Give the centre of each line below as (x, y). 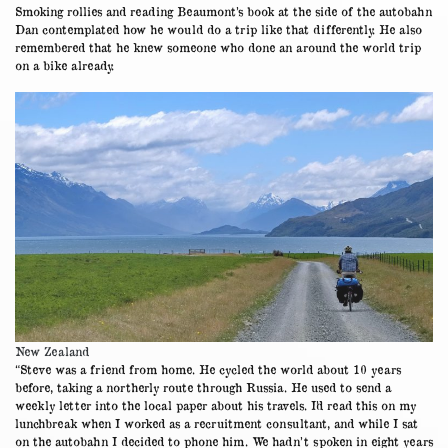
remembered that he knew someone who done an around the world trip (218, 46)
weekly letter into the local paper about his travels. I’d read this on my (215, 404)
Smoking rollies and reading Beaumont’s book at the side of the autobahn (223, 10)
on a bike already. (64, 64)
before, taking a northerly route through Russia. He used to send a (203, 386)
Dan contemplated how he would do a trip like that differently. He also (218, 28)
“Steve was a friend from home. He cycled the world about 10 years (208, 368)
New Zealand (52, 350)
